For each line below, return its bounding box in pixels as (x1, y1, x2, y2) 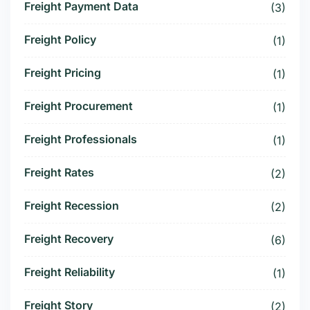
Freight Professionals (24, 132, 137, 147)
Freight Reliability (24, 265, 115, 280)
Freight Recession (24, 199, 119, 213)
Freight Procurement (24, 99, 133, 113)
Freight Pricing (24, 66, 101, 80)
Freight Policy (24, 33, 96, 47)
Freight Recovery (24, 232, 113, 246)
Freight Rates (24, 165, 94, 180)
